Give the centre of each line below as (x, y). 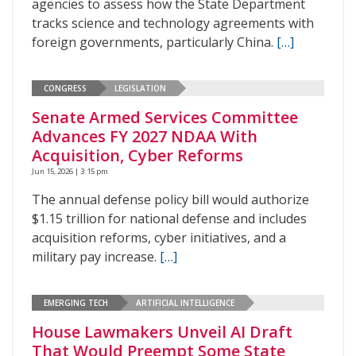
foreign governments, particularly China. (154, 42)
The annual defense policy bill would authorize (170, 199)
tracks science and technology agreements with (173, 23)
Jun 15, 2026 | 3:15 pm (70, 171)
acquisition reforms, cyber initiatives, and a (159, 238)
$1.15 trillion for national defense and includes (169, 219)
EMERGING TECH (76, 302)
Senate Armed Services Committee (165, 117)
